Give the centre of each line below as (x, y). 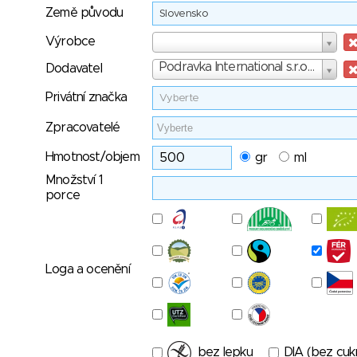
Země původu (84, 13)
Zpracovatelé (83, 127)
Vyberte (179, 98)
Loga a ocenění (88, 269)
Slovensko (184, 14)
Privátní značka (86, 97)
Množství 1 (74, 180)
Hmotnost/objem (92, 157)
